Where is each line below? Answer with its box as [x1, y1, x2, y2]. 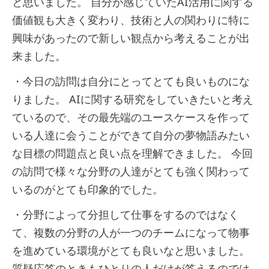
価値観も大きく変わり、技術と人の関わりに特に [12, 13, 250, 28]
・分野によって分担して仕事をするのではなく [12, 207, 239, 222]
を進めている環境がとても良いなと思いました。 [12, 243, 250, 258]
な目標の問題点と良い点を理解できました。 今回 [12, 146, 253, 161]
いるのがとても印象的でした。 [12, 182, 174, 197]
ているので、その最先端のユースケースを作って [12, 110, 250, 125]
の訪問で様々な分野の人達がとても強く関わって [12, 164, 250, 179]
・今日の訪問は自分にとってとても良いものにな [12, 74, 250, 89]
